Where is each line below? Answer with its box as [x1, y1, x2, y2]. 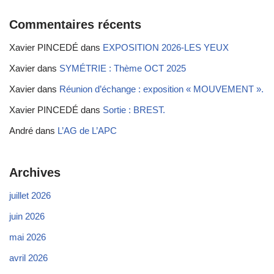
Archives [9, 165, 61, 179]
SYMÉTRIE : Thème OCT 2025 [59, 62, 186, 73]
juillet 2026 [9, 190, 51, 201]
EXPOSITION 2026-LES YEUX [103, 42, 229, 53]
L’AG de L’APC [57, 125, 117, 136]
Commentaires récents [9, 17, 141, 31]
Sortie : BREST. [103, 104, 165, 115]
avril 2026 [9, 252, 48, 263]
